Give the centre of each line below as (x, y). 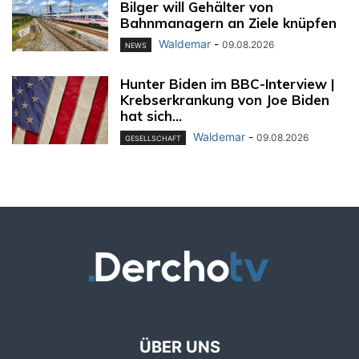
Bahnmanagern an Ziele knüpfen (228, 23)
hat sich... (151, 116)
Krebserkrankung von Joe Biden (225, 100)
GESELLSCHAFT (153, 139)
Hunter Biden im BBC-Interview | (228, 84)
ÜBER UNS (179, 347)
